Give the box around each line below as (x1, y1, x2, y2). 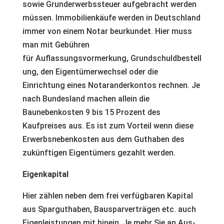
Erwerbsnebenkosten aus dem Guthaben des (22, 134, 184, 144)
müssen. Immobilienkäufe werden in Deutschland (22, 13, 200, 22)
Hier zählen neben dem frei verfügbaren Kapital (22, 191, 193, 200)
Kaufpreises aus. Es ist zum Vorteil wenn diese (22, 121, 193, 130)
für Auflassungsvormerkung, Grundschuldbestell (22, 53, 201, 63)
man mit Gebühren (22, 40, 89, 49)
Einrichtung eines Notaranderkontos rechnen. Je (22, 80, 200, 90)
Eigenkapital (22, 169, 68, 179)
